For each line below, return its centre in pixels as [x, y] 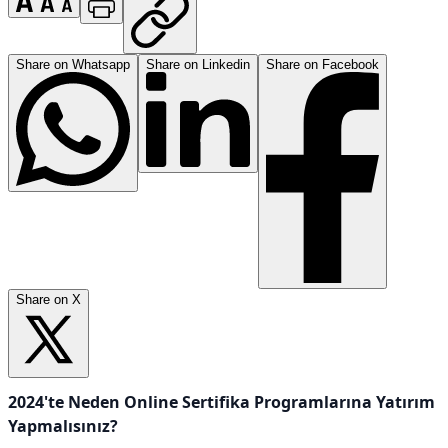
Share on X [48, 300]
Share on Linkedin [198, 65]
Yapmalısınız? [63, 426]
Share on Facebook [322, 65]
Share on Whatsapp [73, 65]
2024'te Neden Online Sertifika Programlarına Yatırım [221, 402]
